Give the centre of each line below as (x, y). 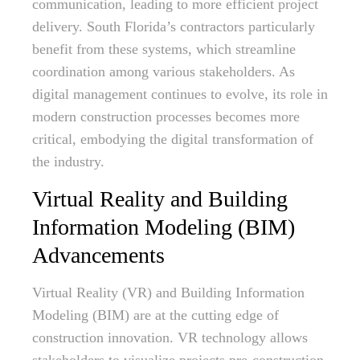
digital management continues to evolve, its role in (180, 94)
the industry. (68, 162)
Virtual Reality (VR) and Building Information (168, 292)
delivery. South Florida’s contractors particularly (174, 27)
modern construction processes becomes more (166, 117)
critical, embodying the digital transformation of (173, 139)
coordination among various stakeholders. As (164, 72)
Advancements (98, 255)
